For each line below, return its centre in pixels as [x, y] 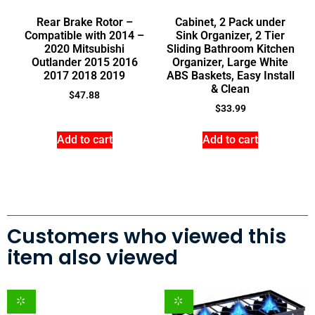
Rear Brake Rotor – [84, 22]
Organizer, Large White [231, 63]
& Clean [231, 89]
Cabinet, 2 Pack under [231, 22]
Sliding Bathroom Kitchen [230, 49]
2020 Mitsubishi [85, 49]
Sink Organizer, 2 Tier [231, 36]
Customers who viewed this [147, 237]
